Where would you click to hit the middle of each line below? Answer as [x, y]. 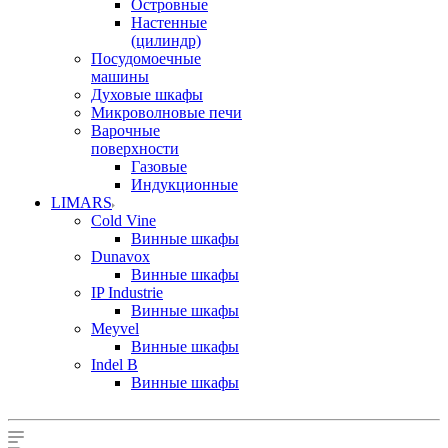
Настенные [169, 22]
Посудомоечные [146, 58]
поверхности [135, 148]
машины [120, 76]
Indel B [114, 364]
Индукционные [184, 184]
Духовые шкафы [147, 94]
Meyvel [115, 328]
